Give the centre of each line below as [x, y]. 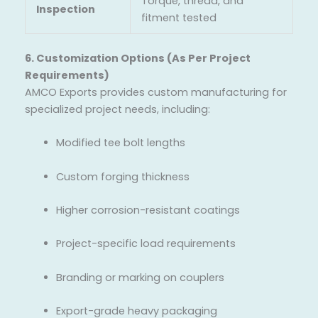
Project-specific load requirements [146, 244]
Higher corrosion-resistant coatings [148, 210]
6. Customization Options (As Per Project [138, 58]
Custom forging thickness [122, 176]
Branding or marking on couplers [140, 277]
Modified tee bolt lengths [120, 143]
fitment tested [179, 18]
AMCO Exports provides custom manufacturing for [156, 92]
